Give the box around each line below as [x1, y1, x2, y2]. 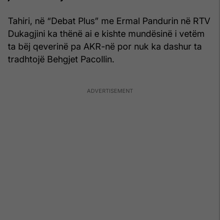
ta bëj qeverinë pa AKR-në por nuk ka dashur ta [8, 41, 202, 52]
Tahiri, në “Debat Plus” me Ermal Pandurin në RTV [8, 15, 210, 26]
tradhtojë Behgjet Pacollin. [8, 54, 114, 64]
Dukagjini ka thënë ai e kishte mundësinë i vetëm [8, 28, 205, 39]
